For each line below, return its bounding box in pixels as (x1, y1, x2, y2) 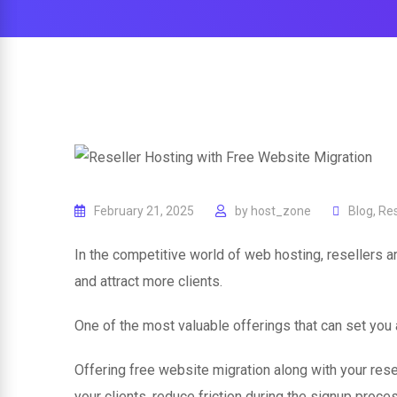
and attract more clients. (74, 272, 222, 290)
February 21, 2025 (94, 203, 194, 218)
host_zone (251, 203, 311, 218)
